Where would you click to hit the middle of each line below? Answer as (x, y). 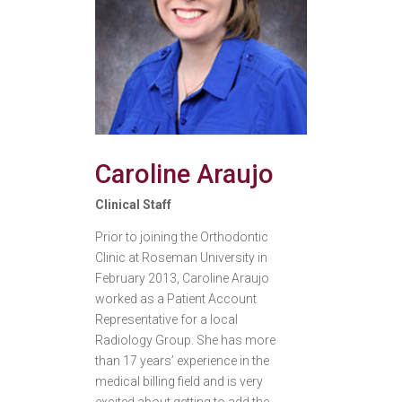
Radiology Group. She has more (185, 341)
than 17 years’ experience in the (182, 361)
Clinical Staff (133, 205)
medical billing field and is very (179, 382)
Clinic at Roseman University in (181, 258)
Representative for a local (166, 320)
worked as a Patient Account (175, 299)
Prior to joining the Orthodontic (181, 237)
